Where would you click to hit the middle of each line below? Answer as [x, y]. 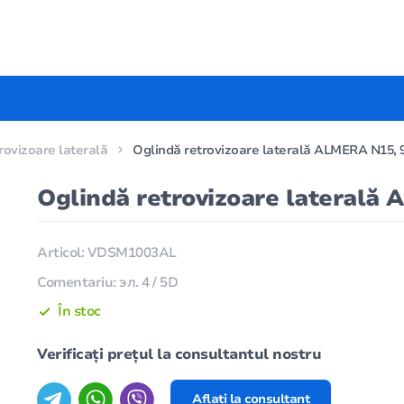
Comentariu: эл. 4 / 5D [108, 282]
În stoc [79, 312]
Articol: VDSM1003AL [107, 252]
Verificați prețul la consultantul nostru [179, 355]
